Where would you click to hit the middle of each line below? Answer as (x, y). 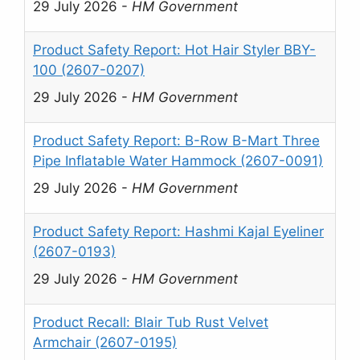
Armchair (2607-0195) (105, 343)
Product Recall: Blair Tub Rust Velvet (151, 323)
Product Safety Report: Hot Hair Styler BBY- (174, 50)
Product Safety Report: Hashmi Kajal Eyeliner (178, 232)
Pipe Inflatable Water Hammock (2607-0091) (178, 161)
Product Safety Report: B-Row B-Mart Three (176, 141)
